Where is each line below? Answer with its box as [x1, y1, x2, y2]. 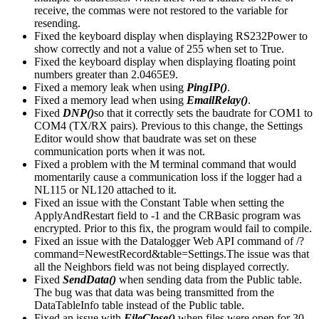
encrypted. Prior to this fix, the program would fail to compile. [34, 221, 312, 234]
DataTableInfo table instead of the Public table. [34, 298, 244, 311]
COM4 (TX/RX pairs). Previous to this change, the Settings [34, 119, 303, 132]
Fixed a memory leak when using [34, 80, 187, 93]
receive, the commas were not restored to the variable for [34, 4, 288, 16]
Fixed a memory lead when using [34, 93, 187, 106]
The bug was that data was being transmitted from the [34, 286, 274, 298]
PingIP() [187, 80, 227, 93]
